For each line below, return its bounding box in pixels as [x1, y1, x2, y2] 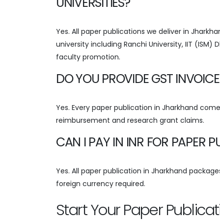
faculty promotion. [56, 52, 120, 62]
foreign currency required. [56, 178, 145, 189]
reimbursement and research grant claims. [56, 115, 204, 125]
